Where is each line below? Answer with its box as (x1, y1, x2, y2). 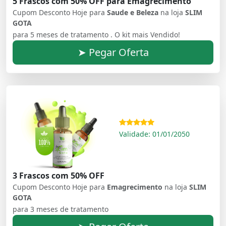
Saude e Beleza (107, 7, 160, 17)
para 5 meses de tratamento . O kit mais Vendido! (13, 29, 180, 39)
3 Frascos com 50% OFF (13, 170, 104, 182)
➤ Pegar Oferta (77, 45, 149, 59)
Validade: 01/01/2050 (119, 129, 190, 139)
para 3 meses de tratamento (13, 204, 108, 214)
